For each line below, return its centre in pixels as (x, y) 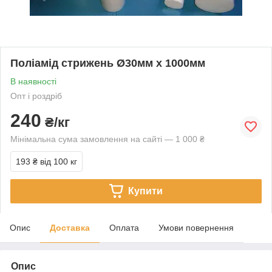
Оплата (124, 227)
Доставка (70, 227)
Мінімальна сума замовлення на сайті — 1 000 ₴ (107, 139)
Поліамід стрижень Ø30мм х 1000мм (108, 63)
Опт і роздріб (36, 96)
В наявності (33, 81)
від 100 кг (59, 161)
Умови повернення (196, 227)
